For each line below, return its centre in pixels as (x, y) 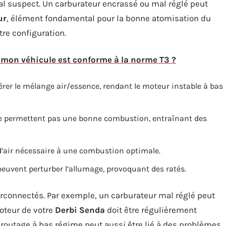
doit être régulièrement (151, 210)
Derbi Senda (80, 210)
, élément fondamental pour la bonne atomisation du (109, 18)
